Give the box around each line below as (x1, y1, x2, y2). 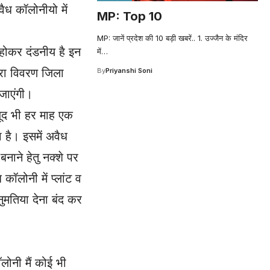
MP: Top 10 (97, 8, 163, 24)
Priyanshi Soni (105, 66, 153, 75)
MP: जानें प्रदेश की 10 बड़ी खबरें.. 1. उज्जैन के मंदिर (97, 33, 248, 43)
